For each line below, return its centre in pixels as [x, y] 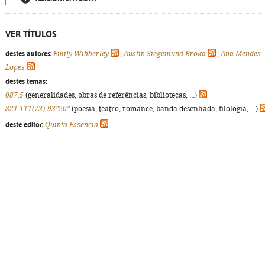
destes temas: [26, 82]
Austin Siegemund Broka [165, 54]
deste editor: [24, 125]
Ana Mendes [241, 54]
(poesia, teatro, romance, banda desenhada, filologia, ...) [165, 109]
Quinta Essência [72, 125]
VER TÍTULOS [31, 34]
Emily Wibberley [81, 54]
